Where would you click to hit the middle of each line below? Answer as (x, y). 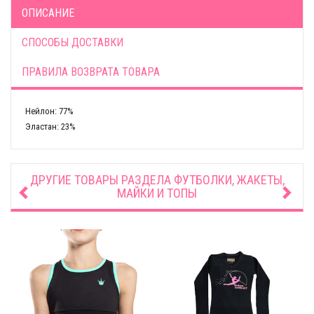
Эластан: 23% (50, 127)
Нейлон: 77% (49, 111)
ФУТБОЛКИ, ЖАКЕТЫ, (229, 180)
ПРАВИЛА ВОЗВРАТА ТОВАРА (91, 72)
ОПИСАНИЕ (48, 13)
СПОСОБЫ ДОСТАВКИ (73, 42)
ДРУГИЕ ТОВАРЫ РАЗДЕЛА (102, 180)
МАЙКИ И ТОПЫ (157, 193)
